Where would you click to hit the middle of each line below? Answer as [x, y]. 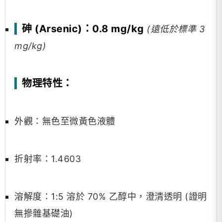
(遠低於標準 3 [176, 29]
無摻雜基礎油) [44, 213]
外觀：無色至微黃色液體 [65, 121]
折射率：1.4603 [48, 159]
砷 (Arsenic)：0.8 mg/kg [83, 29]
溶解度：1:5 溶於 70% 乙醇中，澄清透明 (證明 [111, 196]
